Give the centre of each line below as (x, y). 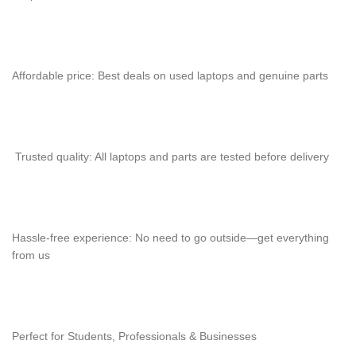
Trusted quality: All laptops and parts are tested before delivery (170, 157)
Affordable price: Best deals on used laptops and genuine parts (170, 75)
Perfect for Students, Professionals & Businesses (134, 336)
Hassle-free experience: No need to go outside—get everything (170, 238)
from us (31, 255)
